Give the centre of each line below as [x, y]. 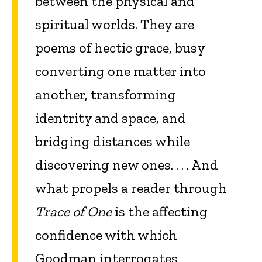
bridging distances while [113, 142]
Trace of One [73, 212]
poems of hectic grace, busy [120, 48]
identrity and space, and [111, 118]
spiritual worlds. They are [115, 25]
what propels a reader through [131, 188]
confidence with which [106, 235]
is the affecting [160, 212]
